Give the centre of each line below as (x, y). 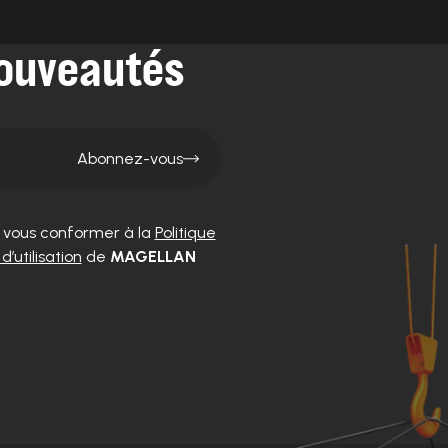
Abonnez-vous (130, 158)
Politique (185, 233)
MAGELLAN (152, 257)
